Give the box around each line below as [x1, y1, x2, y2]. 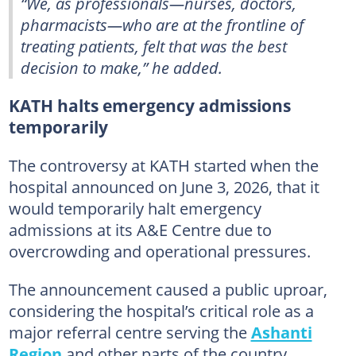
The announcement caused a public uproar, [8, 278, 327, 300]
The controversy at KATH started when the [8, 154, 319, 176]
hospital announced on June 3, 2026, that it [8, 176, 319, 198]
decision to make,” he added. [21, 56, 222, 79]
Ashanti [250, 321, 312, 343]
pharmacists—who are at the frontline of [21, 14, 304, 36]
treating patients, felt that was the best [21, 35, 287, 57]
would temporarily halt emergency [8, 197, 261, 219]
